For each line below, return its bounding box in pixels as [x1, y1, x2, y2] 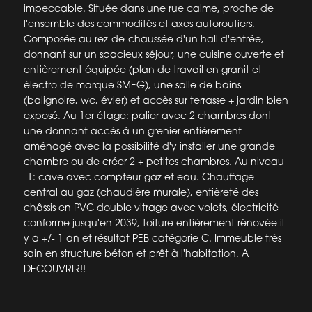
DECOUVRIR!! [23, 263, 86, 275]
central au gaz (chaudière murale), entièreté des [23, 186, 258, 198]
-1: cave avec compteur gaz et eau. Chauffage [23, 171, 254, 183]
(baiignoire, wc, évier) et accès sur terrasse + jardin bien [23, 94, 288, 107]
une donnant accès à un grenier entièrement [23, 125, 242, 137]
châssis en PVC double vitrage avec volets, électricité [23, 201, 279, 214]
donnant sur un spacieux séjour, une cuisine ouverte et [23, 48, 284, 61]
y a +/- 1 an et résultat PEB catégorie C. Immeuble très [23, 232, 281, 244]
